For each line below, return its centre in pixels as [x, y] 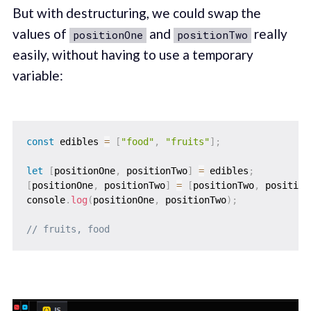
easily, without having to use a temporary [133, 55]
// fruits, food [68, 229]
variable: [37, 76]
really [269, 34]
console [45, 200]
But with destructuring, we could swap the [136, 13]
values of [41, 34]
